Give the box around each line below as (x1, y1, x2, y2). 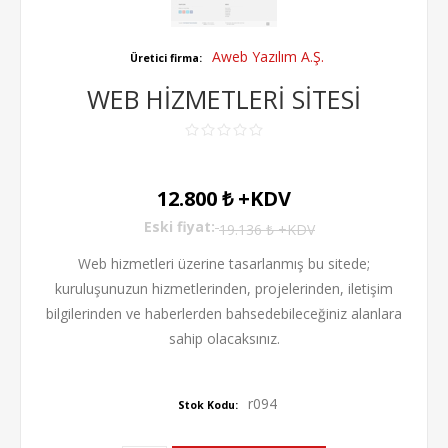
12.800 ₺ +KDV (157, 185, 291, 212)
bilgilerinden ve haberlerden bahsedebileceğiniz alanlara (46, 304, 402, 323)
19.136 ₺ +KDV (219, 219, 315, 239)
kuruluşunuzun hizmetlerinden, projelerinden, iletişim (55, 279, 393, 298)
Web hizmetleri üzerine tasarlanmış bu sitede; (78, 254, 370, 273)
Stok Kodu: (177, 398, 238, 412)
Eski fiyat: (144, 217, 215, 236)
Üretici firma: (130, 51, 202, 65)
